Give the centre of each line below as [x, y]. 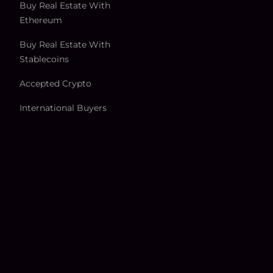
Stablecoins [44, 59]
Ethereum [41, 20]
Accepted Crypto [55, 84]
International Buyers [63, 108]
